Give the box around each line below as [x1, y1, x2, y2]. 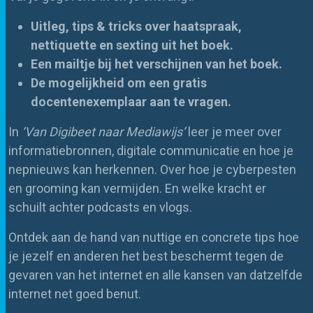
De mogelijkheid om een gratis [31, 75, 207, 90]
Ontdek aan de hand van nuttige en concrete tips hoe [8, 229, 299, 245]
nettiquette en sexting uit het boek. [31, 37, 233, 52]
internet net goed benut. [8, 286, 141, 301]
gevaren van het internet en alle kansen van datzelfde [8, 267, 303, 282]
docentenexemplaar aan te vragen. [31, 94, 231, 109]
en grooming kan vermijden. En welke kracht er [8, 180, 266, 196]
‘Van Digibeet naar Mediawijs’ [22, 124, 185, 139]
